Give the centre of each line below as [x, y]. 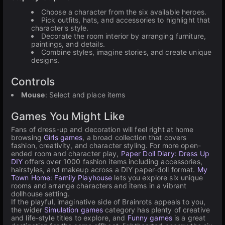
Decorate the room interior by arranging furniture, [124, 36]
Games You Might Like [68, 116]
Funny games [150, 218]
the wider [28, 210]
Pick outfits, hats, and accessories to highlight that [126, 20]
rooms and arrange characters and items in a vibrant [99, 186]
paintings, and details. [68, 44]
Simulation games [74, 210]
